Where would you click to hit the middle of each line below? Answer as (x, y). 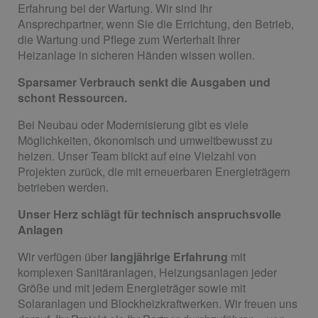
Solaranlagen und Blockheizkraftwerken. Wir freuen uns (158, 303)
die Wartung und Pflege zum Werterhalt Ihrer (129, 39)
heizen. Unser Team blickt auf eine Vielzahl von (137, 155)
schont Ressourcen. (72, 97)
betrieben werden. (63, 187)
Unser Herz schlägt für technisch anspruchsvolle (149, 214)
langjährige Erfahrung (168, 256)
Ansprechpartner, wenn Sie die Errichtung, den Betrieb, (156, 23)
